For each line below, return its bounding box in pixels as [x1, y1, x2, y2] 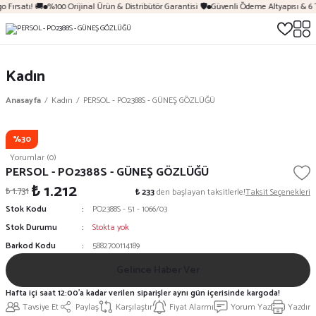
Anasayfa [6, 94, 41, 107]
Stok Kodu [6, 202, 47, 216]
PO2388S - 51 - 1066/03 [92, 202, 167, 216]
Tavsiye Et [23, 300, 59, 314]
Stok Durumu [6, 221, 57, 234]
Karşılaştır [116, 300, 152, 314]
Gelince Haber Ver [116, 262, 200, 279]
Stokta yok [92, 221, 129, 234]
